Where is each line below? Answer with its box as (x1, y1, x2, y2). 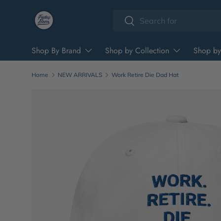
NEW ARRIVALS (57, 71, 102, 78)
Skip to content (44, 13, 94, 22)
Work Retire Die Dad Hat (111, 71, 179, 78)
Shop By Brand (32, 45, 81, 56)
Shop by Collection (105, 45, 169, 56)
